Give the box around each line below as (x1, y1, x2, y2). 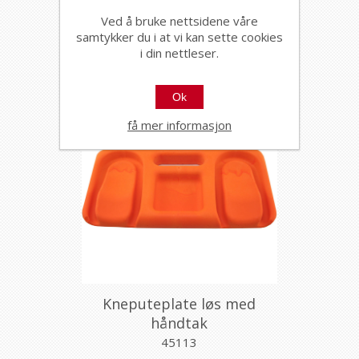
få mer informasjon (127, 116, 232, 133)
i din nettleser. (140, 44, 219, 61)
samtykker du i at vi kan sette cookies (76, 28, 283, 45)
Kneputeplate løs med (103, 294, 256, 313)
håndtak (151, 313, 208, 333)
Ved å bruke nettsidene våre (101, 12, 258, 29)
